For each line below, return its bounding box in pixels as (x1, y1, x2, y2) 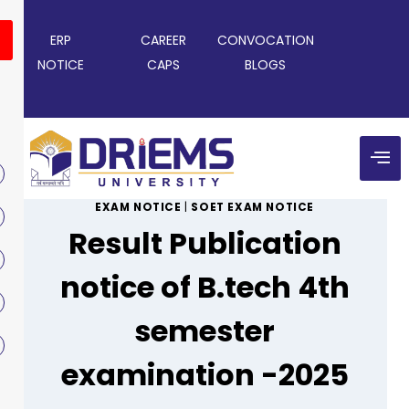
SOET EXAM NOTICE (191, 200, 314, 215)
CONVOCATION (216, 31, 314, 49)
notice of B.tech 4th (59, 267, 350, 309)
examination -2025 (60, 354, 349, 396)
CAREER (140, 31, 186, 49)
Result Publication (68, 223, 341, 265)
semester (134, 310, 275, 352)
